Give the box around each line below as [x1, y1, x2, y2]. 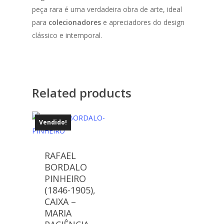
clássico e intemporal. [32, 30, 102, 40]
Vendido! [39, 118, 67, 127]
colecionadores [48, 17, 101, 27]
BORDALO [44, 161, 87, 173]
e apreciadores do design [101, 17, 184, 27]
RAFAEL [44, 149, 76, 162]
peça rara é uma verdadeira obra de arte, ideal [32, 4, 182, 14]
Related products [32, 84, 131, 101]
